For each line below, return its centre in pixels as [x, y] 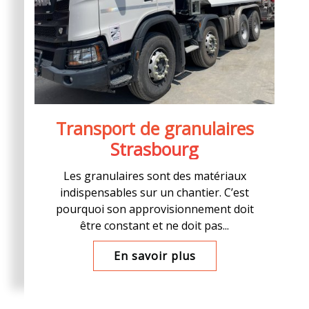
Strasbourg [154, 149]
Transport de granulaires [154, 128]
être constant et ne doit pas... [154, 226]
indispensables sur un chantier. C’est [154, 192]
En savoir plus [154, 256]
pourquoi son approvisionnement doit [154, 209]
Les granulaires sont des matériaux [154, 176]
